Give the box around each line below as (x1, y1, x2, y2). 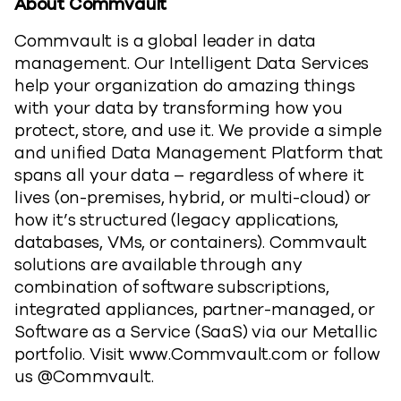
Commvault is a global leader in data (14, 30, 317, 53)
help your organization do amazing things (14, 74, 355, 98)
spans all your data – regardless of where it (14, 164, 364, 187)
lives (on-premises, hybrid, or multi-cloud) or (14, 186, 371, 209)
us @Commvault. (14, 365, 154, 388)
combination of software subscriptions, (14, 276, 329, 299)
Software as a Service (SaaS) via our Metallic (14, 320, 378, 344)
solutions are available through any (14, 253, 303, 277)
